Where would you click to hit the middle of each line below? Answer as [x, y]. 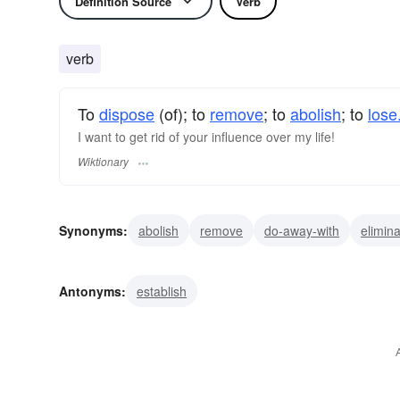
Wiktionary [103, 162]
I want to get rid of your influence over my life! [206, 137]
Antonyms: [92, 292]
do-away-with [302, 231]
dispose [127, 113]
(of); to [182, 113]
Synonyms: [93, 231]
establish [162, 292]
